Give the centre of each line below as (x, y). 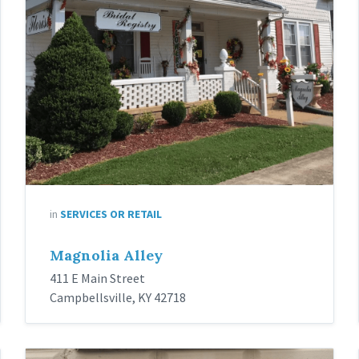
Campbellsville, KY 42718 (117, 297)
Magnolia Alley (106, 255)
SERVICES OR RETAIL (111, 214)
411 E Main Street (97, 278)
